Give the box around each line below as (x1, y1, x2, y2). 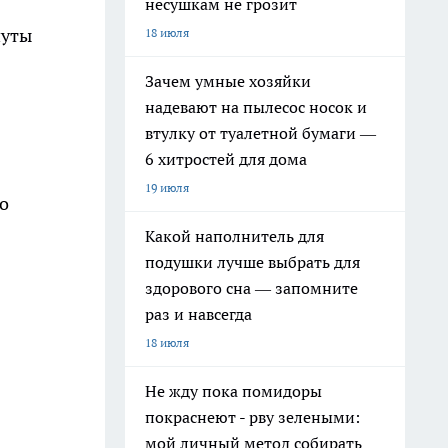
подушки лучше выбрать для (145, 252, 360, 272)
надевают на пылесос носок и (145, 97, 367, 117)
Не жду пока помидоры (145, 381, 322, 401)
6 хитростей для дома (145, 149, 307, 169)
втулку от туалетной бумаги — (145, 123, 376, 143)
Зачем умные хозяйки (145, 71, 311, 91)
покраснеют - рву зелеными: (145, 407, 360, 427)
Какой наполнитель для (145, 226, 324, 246)
